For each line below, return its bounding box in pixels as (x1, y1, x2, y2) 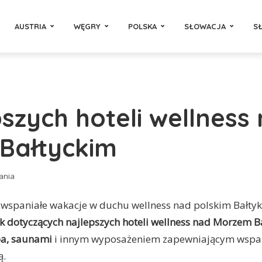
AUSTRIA (15, 21, 46, 31)
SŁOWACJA (184, 21, 226, 31)
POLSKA (128, 21, 157, 31)
